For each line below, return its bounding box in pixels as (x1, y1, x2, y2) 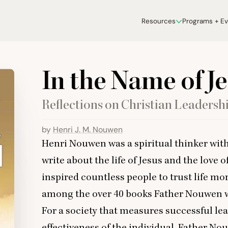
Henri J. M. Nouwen (53, 125, 123, 134)
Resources (141, 17, 176, 25)
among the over (42, 188, 113, 200)
